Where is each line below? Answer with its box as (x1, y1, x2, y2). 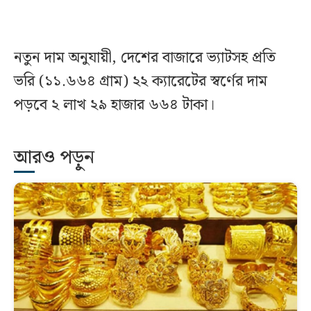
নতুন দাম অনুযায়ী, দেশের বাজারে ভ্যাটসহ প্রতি (14, 45, 276, 70)
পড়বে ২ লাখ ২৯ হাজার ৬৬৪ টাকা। (14, 92, 219, 117)
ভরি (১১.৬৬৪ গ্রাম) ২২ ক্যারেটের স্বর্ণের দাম (14, 69, 267, 94)
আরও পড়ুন (14, 142, 94, 173)
